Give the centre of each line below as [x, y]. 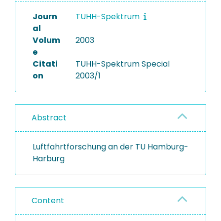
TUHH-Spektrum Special [122, 64]
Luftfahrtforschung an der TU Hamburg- [110, 147]
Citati [45, 64]
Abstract [49, 118]
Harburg [49, 159]
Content [48, 201]
